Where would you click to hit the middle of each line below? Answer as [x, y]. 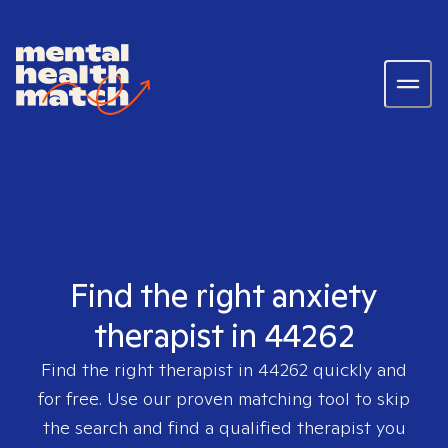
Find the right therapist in [149, 369]
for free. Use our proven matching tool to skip [224, 398]
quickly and [357, 369]
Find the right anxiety [224, 295]
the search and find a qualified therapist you [224, 427]
